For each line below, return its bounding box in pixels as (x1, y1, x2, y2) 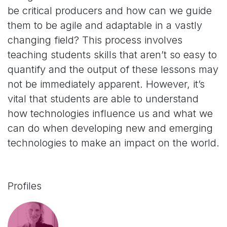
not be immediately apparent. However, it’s (8, 78, 205, 90)
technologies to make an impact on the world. (8, 136, 219, 149)
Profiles (8, 179, 42, 192)
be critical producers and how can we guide (8, 4, 212, 17)
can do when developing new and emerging (8, 122, 213, 134)
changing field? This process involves (8, 33, 182, 46)
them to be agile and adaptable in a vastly (8, 19, 202, 31)
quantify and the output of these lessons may (8, 63, 218, 75)
